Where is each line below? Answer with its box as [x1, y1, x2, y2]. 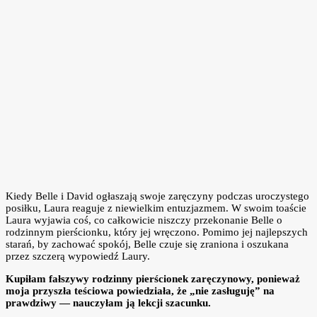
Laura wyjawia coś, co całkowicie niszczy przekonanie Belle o [6, 214, 282, 226]
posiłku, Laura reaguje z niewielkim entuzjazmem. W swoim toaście [6, 202, 306, 214]
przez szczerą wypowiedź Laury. [6, 250, 150, 263]
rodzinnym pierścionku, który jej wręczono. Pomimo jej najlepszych [6, 226, 308, 238]
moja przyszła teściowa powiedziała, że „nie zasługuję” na [6, 285, 275, 297]
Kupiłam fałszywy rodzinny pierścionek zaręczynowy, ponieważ [6, 273, 300, 285]
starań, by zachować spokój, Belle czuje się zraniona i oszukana [6, 238, 289, 250]
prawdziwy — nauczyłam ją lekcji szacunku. [6, 297, 211, 309]
